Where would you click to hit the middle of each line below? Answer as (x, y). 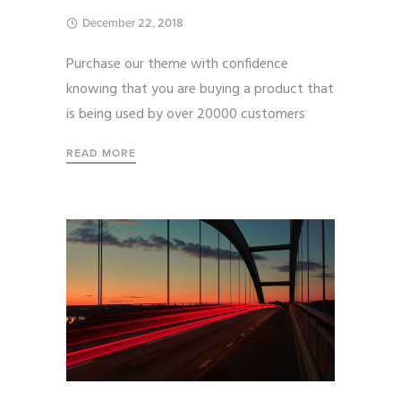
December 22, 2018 (133, 24)
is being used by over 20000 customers (186, 115)
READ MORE (101, 154)
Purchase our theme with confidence (177, 65)
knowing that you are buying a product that (200, 90)
